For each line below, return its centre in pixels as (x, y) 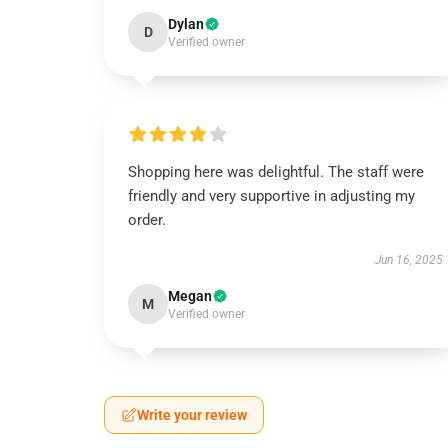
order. (147, 220)
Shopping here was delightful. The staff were (276, 172)
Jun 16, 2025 (408, 260)
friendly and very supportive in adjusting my (271, 196)
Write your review (192, 415)
